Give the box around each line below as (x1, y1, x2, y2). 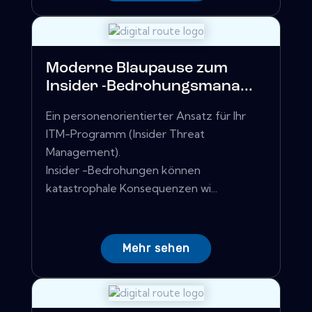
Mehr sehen (122, 242, 190, 256)
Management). (46, 145, 120, 159)
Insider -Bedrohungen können (46, 163, 201, 178)
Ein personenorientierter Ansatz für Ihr (46, 109, 246, 123)
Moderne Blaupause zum (46, 61, 228, 77)
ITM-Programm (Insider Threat (46, 127, 205, 141)
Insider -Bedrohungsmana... (46, 79, 253, 95)
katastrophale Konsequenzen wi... (46, 181, 217, 196)
